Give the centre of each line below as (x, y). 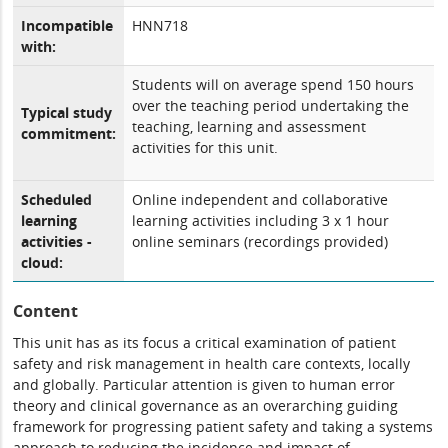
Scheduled (57, 199)
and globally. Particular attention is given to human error (204, 384)
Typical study (67, 112)
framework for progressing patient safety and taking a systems (223, 426)
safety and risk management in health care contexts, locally (212, 363)
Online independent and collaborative (260, 199)
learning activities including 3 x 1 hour (261, 220)
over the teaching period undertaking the (271, 105)
